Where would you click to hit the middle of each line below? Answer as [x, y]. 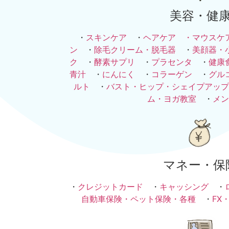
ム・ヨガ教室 [172, 99]
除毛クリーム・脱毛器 [135, 50]
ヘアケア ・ [168, 38]
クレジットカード [110, 187]
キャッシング [184, 187]
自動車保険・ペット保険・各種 [138, 199]
